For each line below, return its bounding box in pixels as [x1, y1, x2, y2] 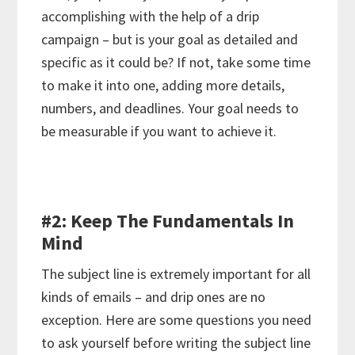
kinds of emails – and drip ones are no [41, 287, 266, 306]
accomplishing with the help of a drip [41, 6, 260, 25]
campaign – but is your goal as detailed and [41, 29, 299, 48]
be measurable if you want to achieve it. [41, 121, 277, 140]
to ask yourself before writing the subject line [41, 333, 311, 352]
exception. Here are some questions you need [41, 310, 312, 329]
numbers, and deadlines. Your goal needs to [41, 98, 300, 117]
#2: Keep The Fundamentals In [41, 208, 295, 233]
